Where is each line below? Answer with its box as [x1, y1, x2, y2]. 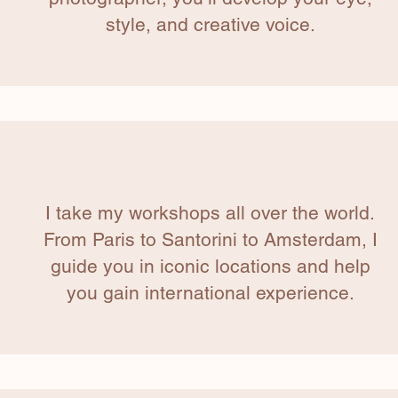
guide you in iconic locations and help [50, 255, 370, 278]
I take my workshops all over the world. [45, 202, 375, 225]
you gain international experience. [66, 282, 354, 305]
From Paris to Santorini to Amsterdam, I [43, 228, 378, 251]
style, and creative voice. [105, 13, 315, 36]
